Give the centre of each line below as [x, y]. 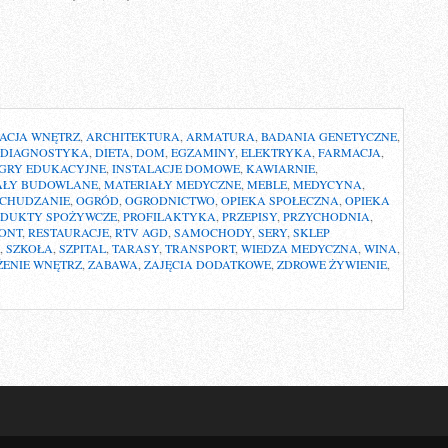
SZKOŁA [29, 248]
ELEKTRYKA [276, 152]
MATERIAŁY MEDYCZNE [172, 184]
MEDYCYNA [327, 184]
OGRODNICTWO [170, 200]
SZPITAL [82, 248]
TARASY [135, 248]
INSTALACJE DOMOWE [176, 168]
